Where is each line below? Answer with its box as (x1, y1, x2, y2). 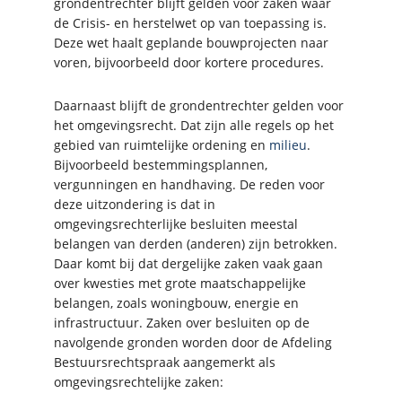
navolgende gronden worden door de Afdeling (54, 333, 332, 351)
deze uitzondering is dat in (54, 195, 215, 213)
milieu (269, 135, 307, 153)
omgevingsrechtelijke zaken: (54, 372, 223, 390)
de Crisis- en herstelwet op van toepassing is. (54, 13, 327, 31)
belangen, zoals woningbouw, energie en (54, 293, 299, 311)
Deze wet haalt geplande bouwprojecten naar (54, 33, 328, 51)
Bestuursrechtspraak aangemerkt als (54, 353, 275, 371)
